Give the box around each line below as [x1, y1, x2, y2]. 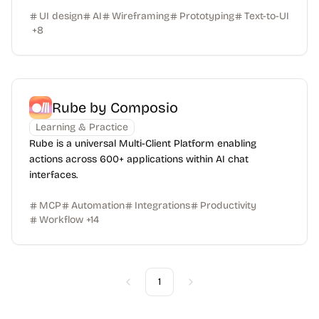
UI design [39, 10, 83, 22]
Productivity [200, 199, 256, 211]
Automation [71, 199, 125, 211]
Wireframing [112, 10, 169, 22]
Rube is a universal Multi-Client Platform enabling [29, 137, 256, 150]
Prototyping [179, 10, 234, 22]
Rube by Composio [52, 99, 178, 116]
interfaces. [29, 169, 78, 181]
